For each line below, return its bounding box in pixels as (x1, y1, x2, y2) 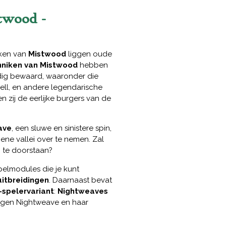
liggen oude (66, 49, 112, 59)
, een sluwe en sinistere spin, (12, 124, 111, 133)
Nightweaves (58, 187, 108, 196)
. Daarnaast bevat (49, 176, 112, 185)
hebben (78, 61, 108, 70)
